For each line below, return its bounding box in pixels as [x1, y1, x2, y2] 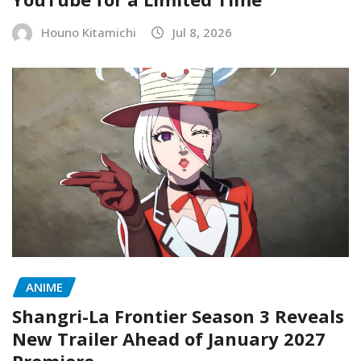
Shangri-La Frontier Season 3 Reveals [12, 304, 344, 329]
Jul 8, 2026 [172, 24, 232, 41]
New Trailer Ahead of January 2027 [12, 326, 326, 351]
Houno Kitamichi [41, 24, 136, 41]
